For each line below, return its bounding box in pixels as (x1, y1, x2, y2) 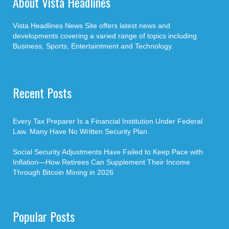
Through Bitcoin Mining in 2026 (13, 168, 113, 176)
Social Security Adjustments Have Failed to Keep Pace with (13, 147, 203, 156)
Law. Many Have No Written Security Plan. (13, 127, 149, 135)
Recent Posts (13, 83, 72, 102)
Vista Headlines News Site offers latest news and (13, 21, 170, 30)
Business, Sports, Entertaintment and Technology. (13, 41, 173, 50)
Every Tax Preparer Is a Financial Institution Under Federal (13, 117, 202, 125)
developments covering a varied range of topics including (13, 31, 197, 40)
